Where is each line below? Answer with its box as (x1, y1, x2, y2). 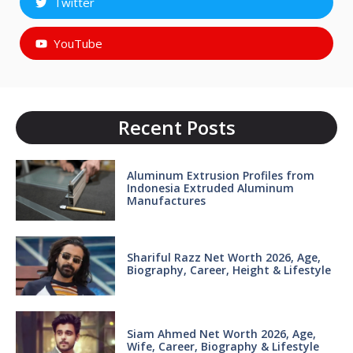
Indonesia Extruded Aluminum (126, 180, 294, 196)
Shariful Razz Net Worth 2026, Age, (126, 249, 321, 265)
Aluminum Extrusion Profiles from (126, 168, 314, 184)
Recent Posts (117, 114, 236, 141)
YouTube (53, 35, 102, 52)
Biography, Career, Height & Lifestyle (126, 262, 331, 277)
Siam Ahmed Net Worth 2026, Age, (126, 325, 316, 341)
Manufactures (126, 193, 206, 209)
